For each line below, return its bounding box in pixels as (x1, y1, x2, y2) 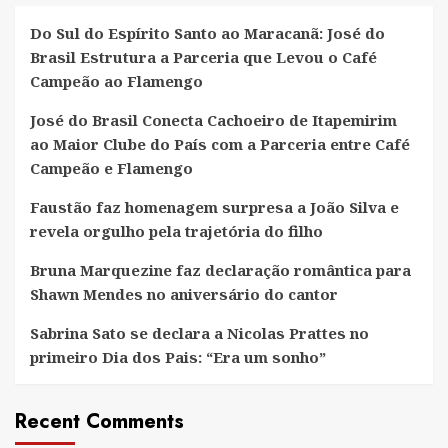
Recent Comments (15, 406, 184, 436)
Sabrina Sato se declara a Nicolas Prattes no (30, 322, 369, 343)
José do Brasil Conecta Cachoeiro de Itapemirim (30, 109, 397, 130)
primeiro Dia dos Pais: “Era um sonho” (30, 346, 326, 367)
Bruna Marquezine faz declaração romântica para (30, 259, 411, 280)
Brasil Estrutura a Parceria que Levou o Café (30, 46, 377, 67)
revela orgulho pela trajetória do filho (30, 220, 323, 241)
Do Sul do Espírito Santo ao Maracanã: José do (30, 22, 385, 43)
